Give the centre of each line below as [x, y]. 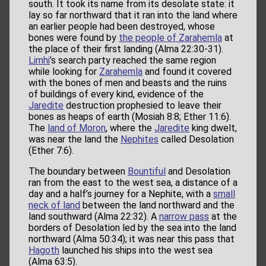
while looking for [64, 72]
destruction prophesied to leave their [142, 106]
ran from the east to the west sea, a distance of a [133, 183]
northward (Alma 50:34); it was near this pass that [132, 239]
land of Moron [77, 128]
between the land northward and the [157, 205]
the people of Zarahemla [170, 38]
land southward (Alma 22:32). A [94, 217]
